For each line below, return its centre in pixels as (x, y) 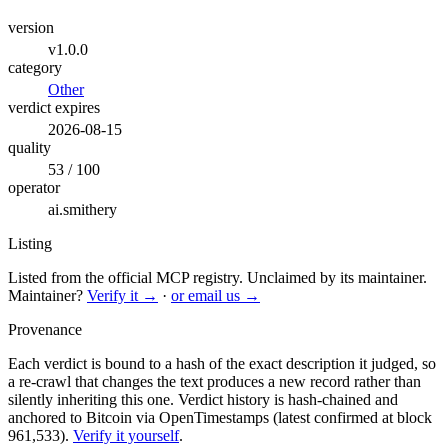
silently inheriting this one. (93, 399)
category (35, 67)
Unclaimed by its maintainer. (337, 277)
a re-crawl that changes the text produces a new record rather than (214, 381)
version (31, 27)
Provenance (45, 329)
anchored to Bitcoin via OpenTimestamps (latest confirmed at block (220, 417)
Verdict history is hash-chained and (288, 399)
